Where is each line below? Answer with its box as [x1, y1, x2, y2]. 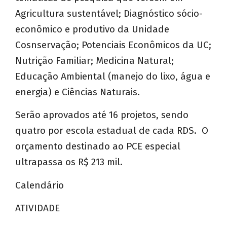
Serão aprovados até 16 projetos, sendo [15, 109, 188, 121]
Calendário [15, 179, 64, 191]
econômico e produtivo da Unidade [15, 23, 169, 35]
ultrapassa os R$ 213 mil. [15, 156, 123, 168]
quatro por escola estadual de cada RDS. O [15, 125, 208, 137]
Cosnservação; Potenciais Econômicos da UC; [15, 39, 211, 51]
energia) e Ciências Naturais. [15, 86, 140, 98]
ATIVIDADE [15, 202, 60, 214]
